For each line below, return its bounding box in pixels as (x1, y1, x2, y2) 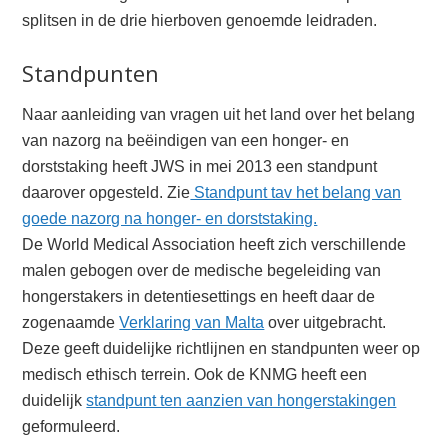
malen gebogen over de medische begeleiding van (22, 262, 382, 279)
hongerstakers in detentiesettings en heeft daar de (22, 288, 376, 305)
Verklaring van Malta (119, 314, 265, 331)
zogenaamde (22, 314, 120, 331)
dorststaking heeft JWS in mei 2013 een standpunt (22, 158, 378, 175)
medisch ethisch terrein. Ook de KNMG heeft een (22, 366, 368, 383)
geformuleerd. (22, 418, 121, 435)
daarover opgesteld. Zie (22, 184, 191, 201)
